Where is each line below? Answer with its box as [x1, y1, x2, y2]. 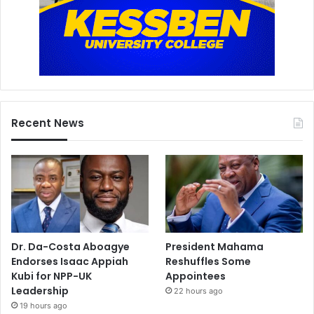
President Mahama [165, 239, 264, 254]
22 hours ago [174, 285, 224, 296]
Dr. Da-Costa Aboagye [11, 239, 130, 254]
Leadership [11, 283, 69, 298]
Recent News [11, 116, 84, 131]
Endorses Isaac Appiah [11, 254, 128, 268]
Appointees [165, 268, 226, 283]
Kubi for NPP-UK [11, 268, 92, 283]
